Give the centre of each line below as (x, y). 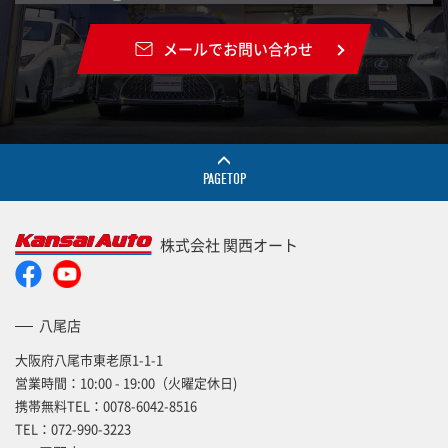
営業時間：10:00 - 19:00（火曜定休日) (126, 383)
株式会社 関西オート (229, 245)
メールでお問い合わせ (238, 49)
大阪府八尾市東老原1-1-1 (89, 360)
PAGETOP (224, 179)
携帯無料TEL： (59, 406)
